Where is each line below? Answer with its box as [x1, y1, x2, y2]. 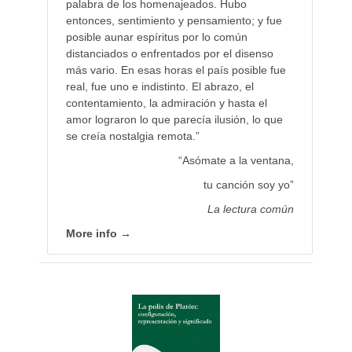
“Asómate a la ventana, [178, 154, 295, 167]
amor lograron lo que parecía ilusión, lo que [65, 113, 283, 126]
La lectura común [207, 203, 295, 216]
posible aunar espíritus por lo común [65, 31, 247, 44]
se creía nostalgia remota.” [65, 130, 200, 143]
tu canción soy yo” [203, 178, 295, 192]
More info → [65, 227, 131, 240]
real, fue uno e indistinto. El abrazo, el [65, 80, 254, 93]
